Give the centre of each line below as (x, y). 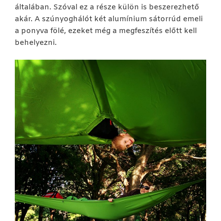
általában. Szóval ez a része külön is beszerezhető (107, 7)
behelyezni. (36, 43)
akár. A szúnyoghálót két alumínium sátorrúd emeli (109, 19)
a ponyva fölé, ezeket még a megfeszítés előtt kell (106, 31)
